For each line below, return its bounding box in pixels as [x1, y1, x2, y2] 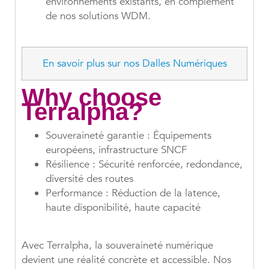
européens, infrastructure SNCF [46, 143, 187, 157]
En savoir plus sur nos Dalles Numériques [42, 56, 227, 71]
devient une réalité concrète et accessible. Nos [22, 253, 231, 267]
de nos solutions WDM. [46, 9, 151, 23]
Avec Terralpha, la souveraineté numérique [22, 238, 213, 253]
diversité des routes [46, 172, 133, 186]
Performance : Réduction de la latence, [46, 186, 220, 201]
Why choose [22, 84, 162, 111]
